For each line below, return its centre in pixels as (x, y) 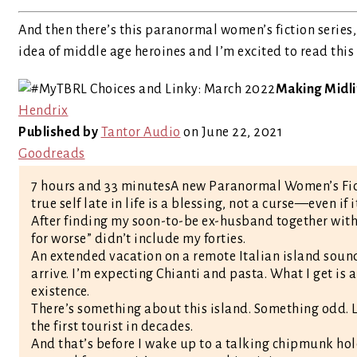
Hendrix (43, 111)
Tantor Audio (141, 132)
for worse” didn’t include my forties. (139, 239)
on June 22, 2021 (231, 132)
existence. (60, 292)
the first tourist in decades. (112, 327)
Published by (58, 132)
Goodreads (52, 154)
